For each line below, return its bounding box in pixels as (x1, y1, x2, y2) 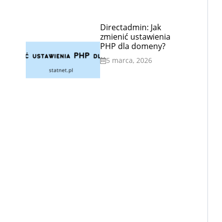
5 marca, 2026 (106, 55, 152, 65)
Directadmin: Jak (100, 22, 161, 33)
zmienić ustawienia (100, 31, 170, 42)
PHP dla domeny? (100, 41, 166, 52)
